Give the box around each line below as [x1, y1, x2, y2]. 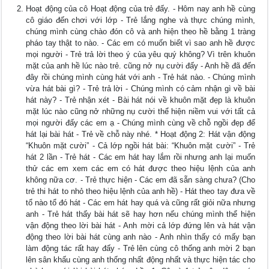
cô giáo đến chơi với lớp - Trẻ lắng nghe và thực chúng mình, [26, 16, 255, 25]
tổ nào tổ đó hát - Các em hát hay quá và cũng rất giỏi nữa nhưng [26, 198, 255, 208]
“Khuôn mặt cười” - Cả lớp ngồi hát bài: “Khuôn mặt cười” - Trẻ [26, 141, 255, 151]
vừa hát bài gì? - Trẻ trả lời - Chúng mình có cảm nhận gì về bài [26, 84, 255, 94]
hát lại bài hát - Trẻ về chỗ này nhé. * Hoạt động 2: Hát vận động [26, 130, 255, 139]
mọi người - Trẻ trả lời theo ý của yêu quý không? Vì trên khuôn [26, 50, 255, 59]
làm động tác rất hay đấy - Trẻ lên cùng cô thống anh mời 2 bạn [26, 244, 255, 253]
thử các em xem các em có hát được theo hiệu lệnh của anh [26, 164, 255, 174]
